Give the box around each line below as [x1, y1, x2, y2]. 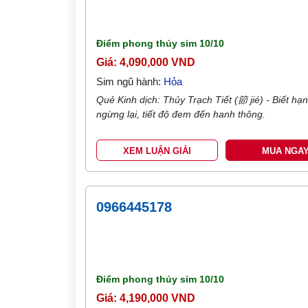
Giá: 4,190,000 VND [96, 292, 196, 304]
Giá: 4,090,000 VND [96, 56, 196, 68]
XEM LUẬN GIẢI [123, 146, 192, 156]
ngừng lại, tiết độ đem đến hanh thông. [96, 109, 266, 120]
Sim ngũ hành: [96, 76, 164, 87]
